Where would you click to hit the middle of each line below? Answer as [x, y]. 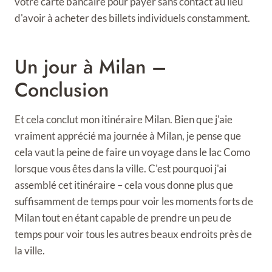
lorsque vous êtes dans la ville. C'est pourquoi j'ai [121, 169]
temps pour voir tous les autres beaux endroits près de [133, 234]
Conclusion [62, 90]
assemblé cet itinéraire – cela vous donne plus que [124, 185]
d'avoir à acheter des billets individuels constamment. [132, 18]
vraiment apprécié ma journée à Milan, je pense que [128, 136]
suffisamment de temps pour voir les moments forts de [134, 202]
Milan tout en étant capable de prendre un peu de [123, 218]
